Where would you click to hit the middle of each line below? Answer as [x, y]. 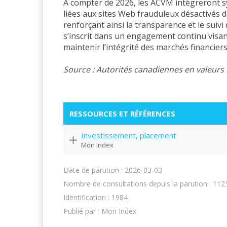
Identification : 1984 [96, 197]
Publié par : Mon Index [100, 211]
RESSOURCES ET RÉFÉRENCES [122, 113]
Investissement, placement [129, 135]
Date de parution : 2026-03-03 [113, 170]
